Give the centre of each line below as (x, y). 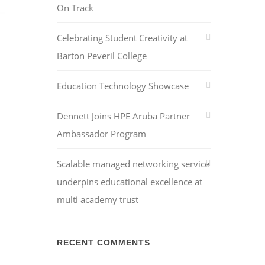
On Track (75, 8)
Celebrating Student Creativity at (122, 38)
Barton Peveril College (102, 56)
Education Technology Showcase (123, 86)
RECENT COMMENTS (104, 243)
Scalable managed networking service (133, 164)
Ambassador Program (101, 134)
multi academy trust (98, 199)
